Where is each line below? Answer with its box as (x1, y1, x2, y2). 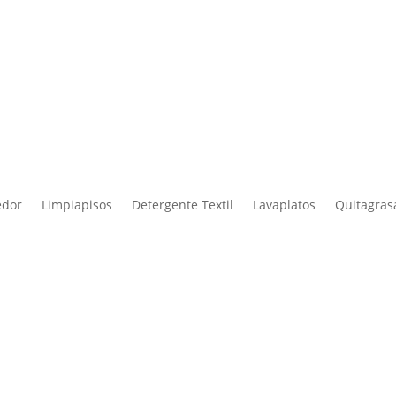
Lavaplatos (253, 196, 316, 214)
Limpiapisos (42, 196, 112, 214)
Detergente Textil (132, 196, 233, 214)
